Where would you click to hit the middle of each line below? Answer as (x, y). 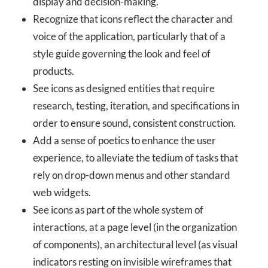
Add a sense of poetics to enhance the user (125, 140)
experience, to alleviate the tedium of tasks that (136, 157)
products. (54, 71)
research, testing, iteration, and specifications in (136, 105)
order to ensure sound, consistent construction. (135, 123)
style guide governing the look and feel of (122, 53)
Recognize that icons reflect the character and (133, 19)
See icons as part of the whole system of (118, 209)
